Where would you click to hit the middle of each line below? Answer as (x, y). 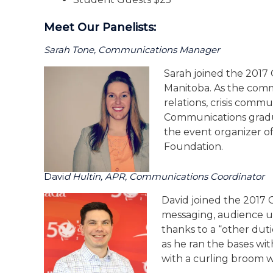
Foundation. (193, 146)
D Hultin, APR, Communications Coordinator (164, 176)
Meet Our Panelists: (100, 27)
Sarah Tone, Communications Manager (132, 49)
